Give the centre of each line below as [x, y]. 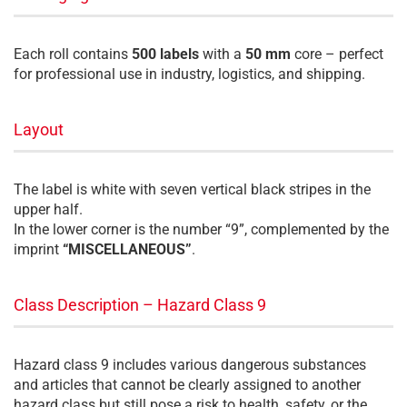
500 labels [165, 54]
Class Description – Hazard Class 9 [140, 305]
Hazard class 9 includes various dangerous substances [190, 365]
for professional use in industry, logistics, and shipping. [189, 74]
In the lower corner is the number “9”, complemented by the [201, 229]
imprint [38, 249]
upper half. [48, 209]
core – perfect [337, 54]
